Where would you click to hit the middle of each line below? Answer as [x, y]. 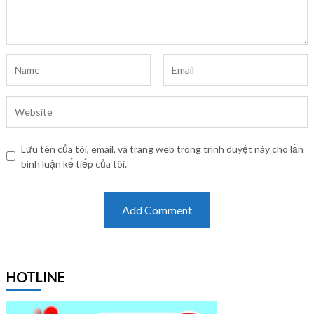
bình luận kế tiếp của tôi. [74, 163]
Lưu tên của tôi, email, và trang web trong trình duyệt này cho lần [162, 149]
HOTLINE [35, 277]
